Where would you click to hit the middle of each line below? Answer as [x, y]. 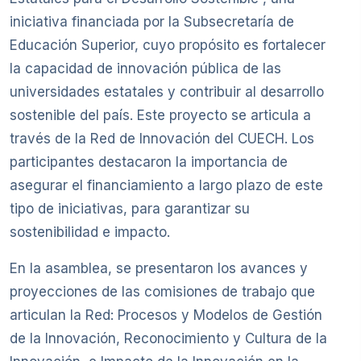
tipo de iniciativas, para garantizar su [130, 209]
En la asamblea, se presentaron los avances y [159, 269]
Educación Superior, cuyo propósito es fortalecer [168, 46]
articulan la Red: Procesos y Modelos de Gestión [166, 315]
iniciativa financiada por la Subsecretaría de [152, 22]
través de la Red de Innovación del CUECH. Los [162, 139]
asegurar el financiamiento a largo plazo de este [166, 186]
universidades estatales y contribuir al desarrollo [167, 92]
